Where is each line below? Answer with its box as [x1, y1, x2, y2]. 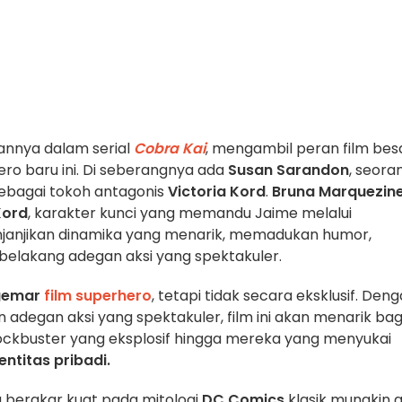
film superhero [44, 284, 152, 306]
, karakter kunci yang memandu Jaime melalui [28, 202, 352, 223]
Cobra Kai [134, 137, 205, 159]
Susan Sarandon [228, 159, 349, 180]
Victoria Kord [168, 180, 266, 202]
